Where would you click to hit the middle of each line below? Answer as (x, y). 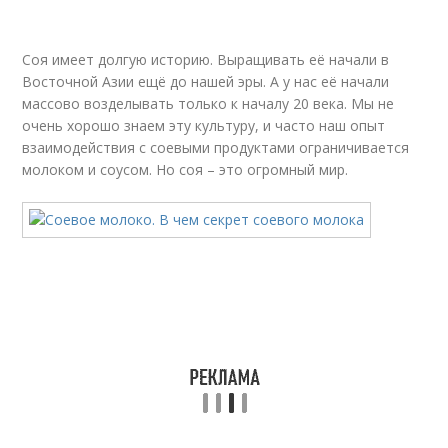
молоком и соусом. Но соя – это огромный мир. (185, 169)
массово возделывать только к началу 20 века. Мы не (208, 103)
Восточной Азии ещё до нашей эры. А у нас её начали (206, 81)
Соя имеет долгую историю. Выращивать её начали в (206, 59)
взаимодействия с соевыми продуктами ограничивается (216, 147)
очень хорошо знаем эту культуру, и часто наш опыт (204, 125)
